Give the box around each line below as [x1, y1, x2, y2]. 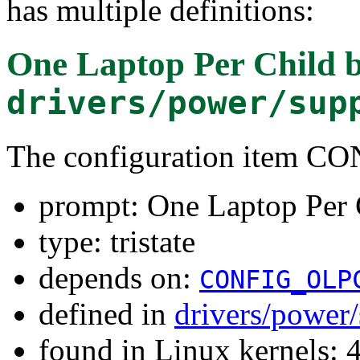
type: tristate [39, 223, 195, 259]
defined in [39, 296, 174, 331]
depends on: [39, 260, 199, 295]
